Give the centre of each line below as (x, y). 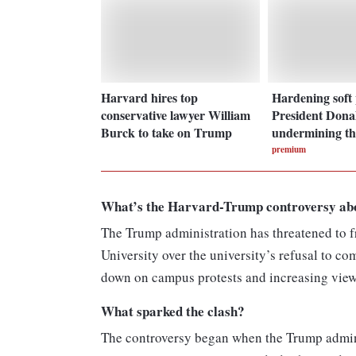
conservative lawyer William (176, 114)
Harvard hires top (149, 97)
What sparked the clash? (173, 311)
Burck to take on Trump (166, 132)
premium (288, 149)
